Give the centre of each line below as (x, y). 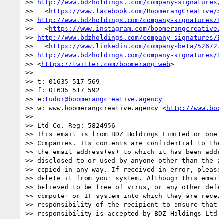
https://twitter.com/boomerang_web (106, 64)
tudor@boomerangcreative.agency (104, 99)
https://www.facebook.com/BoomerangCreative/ (133, 11)
